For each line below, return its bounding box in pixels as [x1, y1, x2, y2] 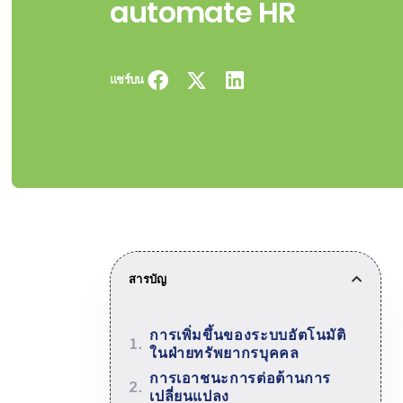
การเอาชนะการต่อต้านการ [149, 368, 332, 388]
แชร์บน [109, 72, 144, 88]
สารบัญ [129, 271, 167, 287]
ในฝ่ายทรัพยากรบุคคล [149, 343, 300, 363]
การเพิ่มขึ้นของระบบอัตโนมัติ [149, 325, 346, 345]
